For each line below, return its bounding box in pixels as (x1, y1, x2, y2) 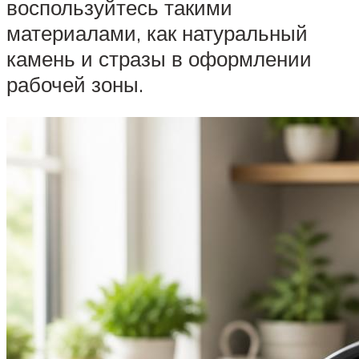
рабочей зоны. (6, 71, 143, 97)
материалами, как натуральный (6, 19, 308, 46)
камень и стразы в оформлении (6, 45, 312, 71)
